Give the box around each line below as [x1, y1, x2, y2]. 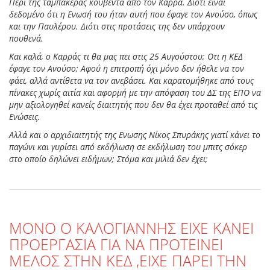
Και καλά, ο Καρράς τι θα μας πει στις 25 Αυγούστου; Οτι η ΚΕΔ [9, 51, 243, 63]
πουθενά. [9, 33, 43, 45]
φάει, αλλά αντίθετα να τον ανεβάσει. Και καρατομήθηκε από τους [9, 75, 254, 87]
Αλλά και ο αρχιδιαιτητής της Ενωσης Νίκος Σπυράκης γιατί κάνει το [9, 129, 260, 141]
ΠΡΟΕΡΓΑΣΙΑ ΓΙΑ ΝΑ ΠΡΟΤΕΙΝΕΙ [9, 234, 223, 255]
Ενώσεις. [9, 111, 40, 123]
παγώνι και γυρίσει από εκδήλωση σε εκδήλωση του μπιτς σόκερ [9, 141, 247, 153]
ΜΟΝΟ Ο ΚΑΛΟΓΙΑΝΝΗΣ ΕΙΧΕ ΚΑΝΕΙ [9, 218, 254, 239]
